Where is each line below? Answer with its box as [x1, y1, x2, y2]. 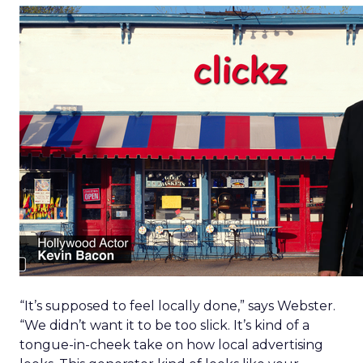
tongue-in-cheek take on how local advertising [19, 337, 323, 352]
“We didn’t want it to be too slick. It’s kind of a [19, 318, 310, 333]
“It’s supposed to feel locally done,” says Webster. [19, 298, 335, 314]
